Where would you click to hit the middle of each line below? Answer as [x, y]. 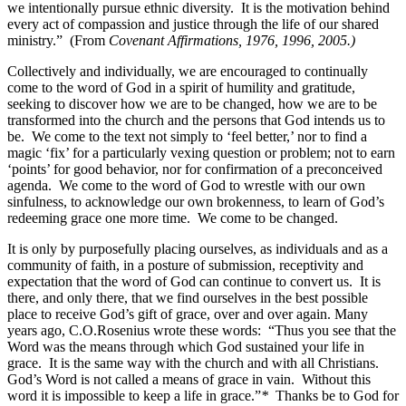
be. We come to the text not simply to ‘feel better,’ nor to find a [187, 136]
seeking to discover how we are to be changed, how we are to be [192, 103]
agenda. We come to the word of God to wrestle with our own [186, 185]
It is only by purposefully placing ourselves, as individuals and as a [198, 248]
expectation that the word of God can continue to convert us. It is [194, 281]
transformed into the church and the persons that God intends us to [196, 120]
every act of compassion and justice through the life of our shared [193, 24]
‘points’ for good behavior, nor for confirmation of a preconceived [195, 169]
